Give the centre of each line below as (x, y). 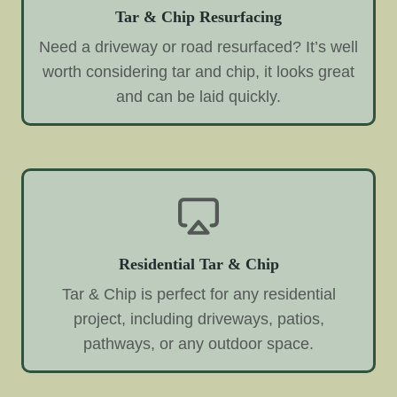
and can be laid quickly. (198, 97)
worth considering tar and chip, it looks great (198, 72)
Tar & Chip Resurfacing (198, 17)
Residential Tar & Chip (198, 265)
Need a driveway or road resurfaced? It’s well (198, 47)
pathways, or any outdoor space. (198, 344)
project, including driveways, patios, (198, 319)
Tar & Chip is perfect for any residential (198, 295)
